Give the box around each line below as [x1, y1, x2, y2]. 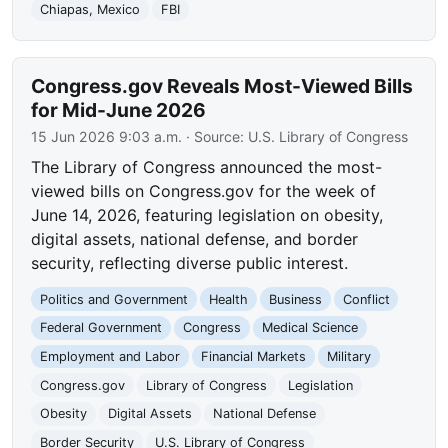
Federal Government [40, 320, 163, 336]
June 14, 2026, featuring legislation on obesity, [31, 204, 384, 225]
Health [208, 291, 248, 307]
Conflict [342, 291, 390, 307]
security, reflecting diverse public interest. [31, 252, 349, 273]
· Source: [182, 127, 249, 145]
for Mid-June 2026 [31, 97, 207, 122]
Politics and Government [40, 291, 189, 307]
